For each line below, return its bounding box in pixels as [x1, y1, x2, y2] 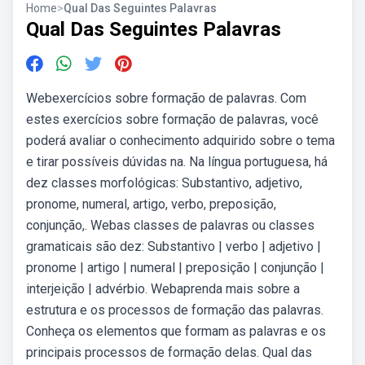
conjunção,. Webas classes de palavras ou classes [26, 218, 314, 233]
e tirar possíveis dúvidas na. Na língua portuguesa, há [26, 154, 328, 169]
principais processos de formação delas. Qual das [26, 345, 312, 360]
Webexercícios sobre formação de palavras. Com [26, 90, 306, 106]
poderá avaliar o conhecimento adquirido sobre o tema [26, 133, 335, 148]
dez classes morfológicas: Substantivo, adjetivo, [26, 175, 302, 191]
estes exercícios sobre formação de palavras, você [26, 112, 319, 127]
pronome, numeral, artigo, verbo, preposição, [26, 196, 276, 212]
